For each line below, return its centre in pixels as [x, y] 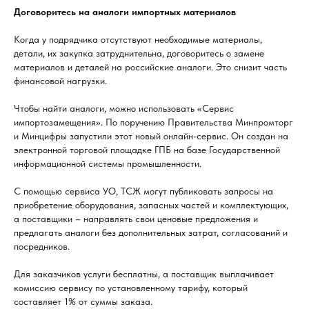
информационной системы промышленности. [108, 163]
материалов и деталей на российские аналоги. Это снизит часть [150, 67]
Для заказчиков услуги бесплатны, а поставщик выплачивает [144, 274]
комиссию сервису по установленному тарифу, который [131, 288]
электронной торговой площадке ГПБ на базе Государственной [147, 150]
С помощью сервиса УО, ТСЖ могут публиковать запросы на [143, 191]
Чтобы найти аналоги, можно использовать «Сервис [124, 108]
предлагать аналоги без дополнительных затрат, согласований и [151, 232]
